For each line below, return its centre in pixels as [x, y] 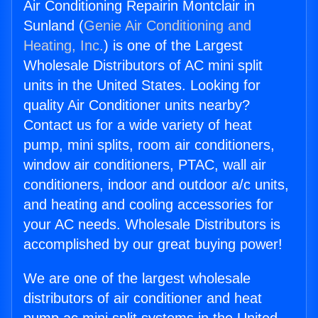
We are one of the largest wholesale [137, 279]
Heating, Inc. [64, 46]
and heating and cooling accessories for [148, 205]
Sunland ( [54, 26]
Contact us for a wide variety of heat [138, 125]
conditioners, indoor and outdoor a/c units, [156, 185]
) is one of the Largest [173, 46]
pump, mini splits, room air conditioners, [149, 145]
